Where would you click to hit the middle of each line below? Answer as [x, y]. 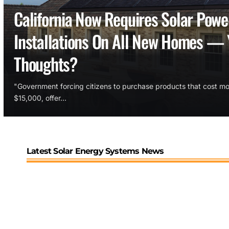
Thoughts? [45, 63]
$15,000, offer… [40, 98]
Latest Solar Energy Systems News [95, 151]
